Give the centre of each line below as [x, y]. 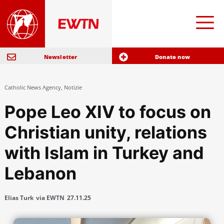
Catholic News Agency [32, 87]
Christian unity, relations [105, 132]
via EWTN [50, 198]
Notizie [73, 87]
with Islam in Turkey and [104, 153]
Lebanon [40, 173]
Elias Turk [19, 198]
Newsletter [60, 57]
